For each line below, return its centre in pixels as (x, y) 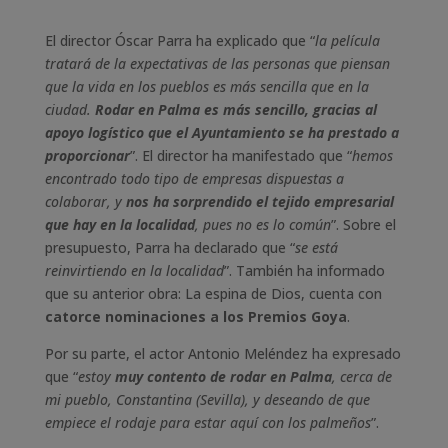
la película (347, 40)
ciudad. (69, 109)
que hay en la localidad (119, 224)
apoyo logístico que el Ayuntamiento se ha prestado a (221, 132)
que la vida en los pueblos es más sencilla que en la (206, 86)
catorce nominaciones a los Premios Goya (195, 316)
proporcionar (87, 155)
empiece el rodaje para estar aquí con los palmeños (207, 422)
